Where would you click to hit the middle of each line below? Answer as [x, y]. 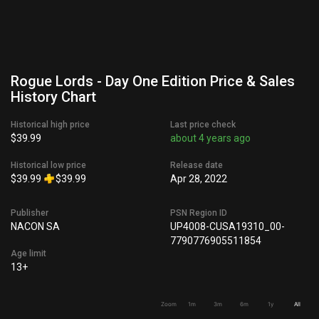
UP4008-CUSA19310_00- [228, 226]
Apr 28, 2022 [199, 179]
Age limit [28, 253]
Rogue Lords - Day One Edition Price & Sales [153, 81]
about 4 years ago [210, 138]
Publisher [30, 213]
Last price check [203, 125]
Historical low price [48, 165]
